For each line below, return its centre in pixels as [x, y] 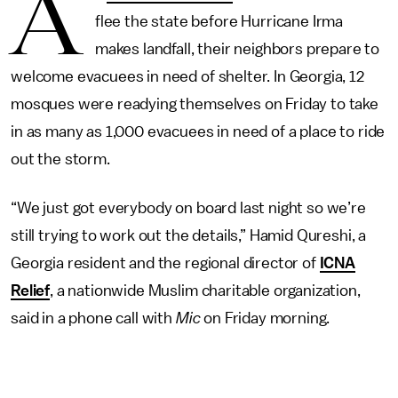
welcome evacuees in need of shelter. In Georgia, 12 [187, 76]
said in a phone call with [93, 318]
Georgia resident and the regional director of [165, 263]
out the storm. [60, 159]
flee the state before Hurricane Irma [219, 21]
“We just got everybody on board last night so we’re [188, 208]
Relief [31, 291]
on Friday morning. [265, 318]
